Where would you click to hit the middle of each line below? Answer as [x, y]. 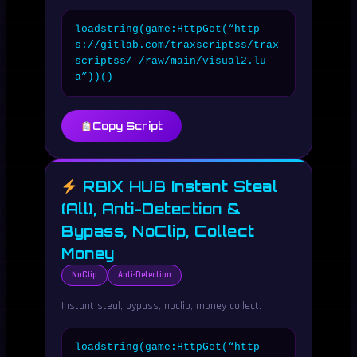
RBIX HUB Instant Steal [177, 186]
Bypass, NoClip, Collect [158, 231]
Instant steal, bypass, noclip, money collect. [161, 306]
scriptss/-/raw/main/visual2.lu [171, 61]
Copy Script [127, 126]
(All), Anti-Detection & [151, 209]
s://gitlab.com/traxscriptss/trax [177, 45]
